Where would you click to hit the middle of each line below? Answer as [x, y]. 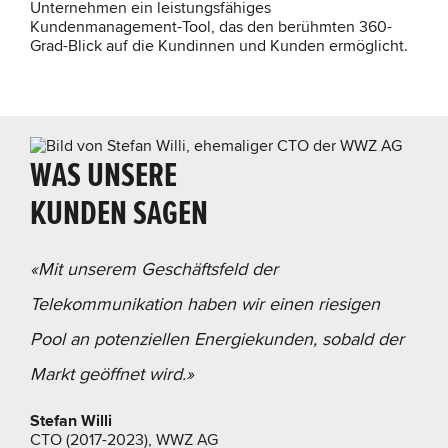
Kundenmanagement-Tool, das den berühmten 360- [211, 27]
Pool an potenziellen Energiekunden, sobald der [217, 338]
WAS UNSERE [103, 174]
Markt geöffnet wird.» [112, 373]
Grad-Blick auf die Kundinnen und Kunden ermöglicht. [219, 46]
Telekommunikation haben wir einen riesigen [205, 303]
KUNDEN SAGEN [119, 212]
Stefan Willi [71, 420]
